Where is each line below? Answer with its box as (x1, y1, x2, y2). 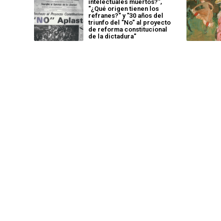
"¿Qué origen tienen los (88, 5, 159, 12)
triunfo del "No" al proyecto (88, 19, 171, 26)
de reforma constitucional (88, 26, 167, 33)
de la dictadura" (88, 33, 136, 40)
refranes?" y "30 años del (88, 12, 163, 19)
